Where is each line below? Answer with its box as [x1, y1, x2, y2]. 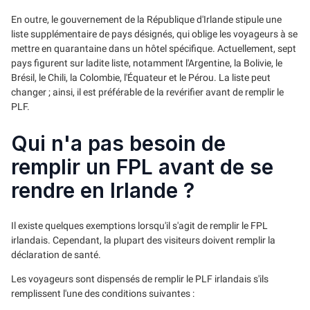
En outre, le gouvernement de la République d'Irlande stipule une [11, 13, 282, 25]
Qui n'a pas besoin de [11, 130, 226, 156]
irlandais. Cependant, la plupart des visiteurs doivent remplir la [11, 235, 275, 246]
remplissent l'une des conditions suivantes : [11, 288, 194, 300]
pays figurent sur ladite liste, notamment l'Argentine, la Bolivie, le [11, 57, 282, 69]
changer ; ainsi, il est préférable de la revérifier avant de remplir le [11, 86, 284, 98]
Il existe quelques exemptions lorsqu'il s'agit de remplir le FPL [11, 220, 268, 232]
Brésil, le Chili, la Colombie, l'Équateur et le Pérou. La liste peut [11, 71, 271, 83]
